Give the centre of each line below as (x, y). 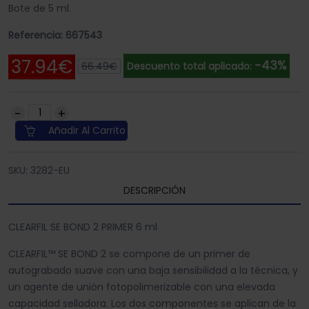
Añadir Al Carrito (86, 131)
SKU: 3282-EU (39, 171)
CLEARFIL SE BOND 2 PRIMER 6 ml (83, 227)
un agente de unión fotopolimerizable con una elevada (142, 287)
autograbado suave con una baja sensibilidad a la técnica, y (153, 271)
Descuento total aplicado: (191, 67)
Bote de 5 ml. (40, 9)
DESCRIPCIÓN (154, 191)
